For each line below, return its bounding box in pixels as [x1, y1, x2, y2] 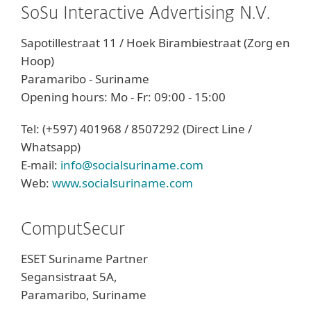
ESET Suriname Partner [21, 251, 148, 267]
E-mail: [21, 157, 60, 173]
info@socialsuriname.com [60, 157, 203, 173]
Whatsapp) [21, 139, 81, 155]
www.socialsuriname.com [52, 175, 193, 191]
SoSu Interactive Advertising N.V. [21, 6, 270, 22]
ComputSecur [21, 221, 125, 238]
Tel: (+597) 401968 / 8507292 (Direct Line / [21, 121, 252, 137]
